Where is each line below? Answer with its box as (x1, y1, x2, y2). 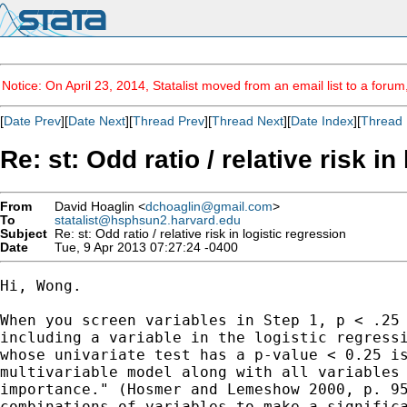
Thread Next (212, 114, 283, 128)
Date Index (291, 114, 353, 128)
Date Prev (4, 114, 61, 128)
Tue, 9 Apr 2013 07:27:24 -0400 (47, 240, 238, 254)
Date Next (68, 114, 125, 128)
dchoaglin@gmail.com (145, 199, 273, 213)
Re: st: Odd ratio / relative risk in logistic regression (47, 226, 346, 241)
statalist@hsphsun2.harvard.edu (55, 213, 241, 227)
